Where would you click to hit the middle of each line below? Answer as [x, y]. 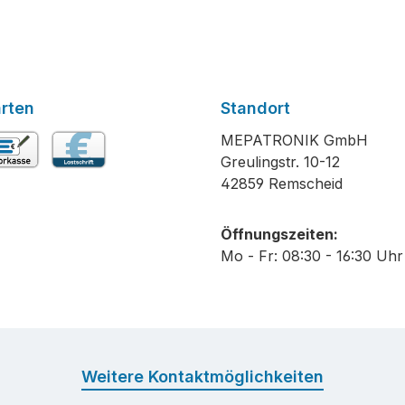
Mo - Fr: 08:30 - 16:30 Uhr [312, 256]
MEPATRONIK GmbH [294, 140]
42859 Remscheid [282, 184]
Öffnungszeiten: [279, 234]
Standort [255, 108]
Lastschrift [84, 180]
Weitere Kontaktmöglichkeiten [202, 377]
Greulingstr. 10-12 [280, 162]
